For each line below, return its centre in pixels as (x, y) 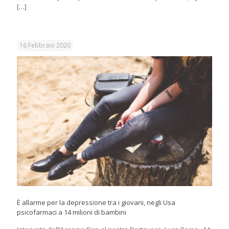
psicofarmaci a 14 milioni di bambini (72, 212)
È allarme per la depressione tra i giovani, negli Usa (96, 203)
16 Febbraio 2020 (45, 45)
